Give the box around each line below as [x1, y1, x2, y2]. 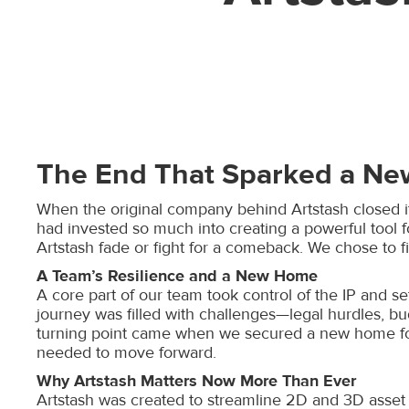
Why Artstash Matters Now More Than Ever [37, 371, 356, 392]
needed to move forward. [37, 342, 216, 363]
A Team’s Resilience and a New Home [37, 266, 318, 287]
